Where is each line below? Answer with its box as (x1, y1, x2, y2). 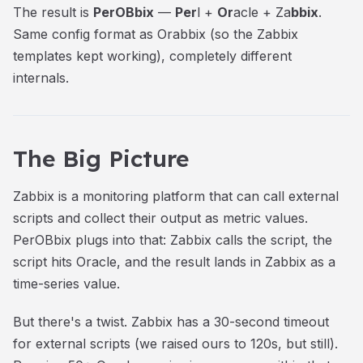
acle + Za (233, 3, 291, 20)
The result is (13, 3, 93, 20)
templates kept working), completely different (13, 47, 292, 64)
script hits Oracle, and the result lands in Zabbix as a (13, 253, 335, 270)
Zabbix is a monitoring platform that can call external (13, 187, 339, 204)
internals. (13, 69, 69, 86)
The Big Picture (13, 143, 189, 173)
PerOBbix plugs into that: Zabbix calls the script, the (13, 231, 332, 248)
